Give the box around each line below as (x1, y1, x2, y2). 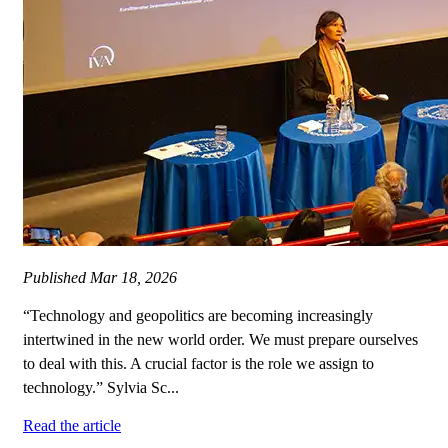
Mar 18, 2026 (90, 269, 177, 287)
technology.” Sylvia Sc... (23, 379, 179, 397)
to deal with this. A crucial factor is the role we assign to (23, 355, 374, 373)
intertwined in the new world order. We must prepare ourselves (23, 331, 418, 349)
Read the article (23, 417, 121, 435)
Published (23, 269, 90, 287)
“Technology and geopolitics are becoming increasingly (23, 307, 373, 325)
